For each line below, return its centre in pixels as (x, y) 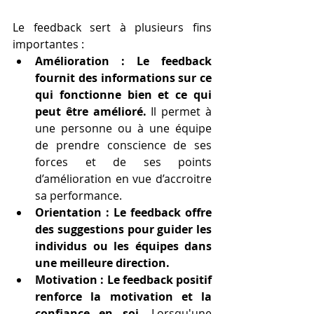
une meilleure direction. (102, 263)
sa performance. (78, 196)
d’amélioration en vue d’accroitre (123, 179)
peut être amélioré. (91, 111)
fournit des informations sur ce (123, 78)
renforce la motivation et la (123, 296)
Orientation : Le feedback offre (123, 212)
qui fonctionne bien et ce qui (123, 95)
